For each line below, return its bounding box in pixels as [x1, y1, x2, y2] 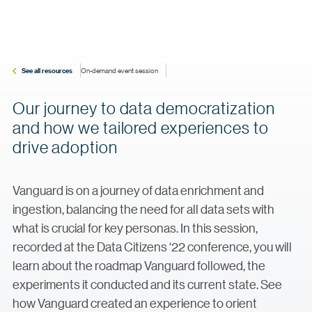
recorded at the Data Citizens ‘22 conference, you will [13, 239, 292, 254]
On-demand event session [81, 65, 158, 75]
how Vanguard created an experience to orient [13, 295, 257, 311]
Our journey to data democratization [13, 98, 275, 118]
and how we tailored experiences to [13, 118, 269, 138]
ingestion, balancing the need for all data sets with [13, 201, 274, 217]
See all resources [22, 65, 72, 75]
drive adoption [13, 137, 118, 157]
